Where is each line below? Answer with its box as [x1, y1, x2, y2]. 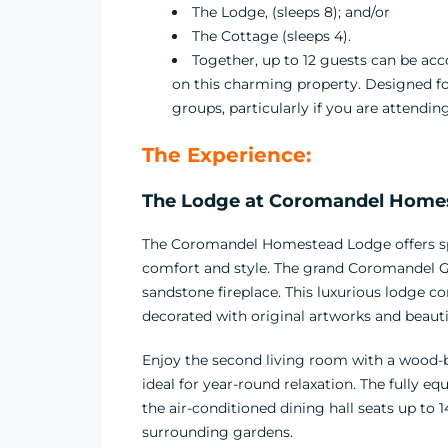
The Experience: [142, 143, 311, 167]
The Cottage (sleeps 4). [192, 27, 351, 45]
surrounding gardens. [142, 423, 293, 441]
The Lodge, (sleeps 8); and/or [192, 3, 390, 21]
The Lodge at [142, 190, 269, 212]
